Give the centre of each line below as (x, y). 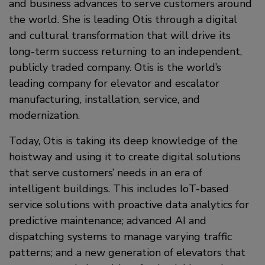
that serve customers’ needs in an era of (106, 172)
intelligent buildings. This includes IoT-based (119, 188)
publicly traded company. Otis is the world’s (115, 67)
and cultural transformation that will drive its (120, 35)
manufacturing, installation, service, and (104, 99)
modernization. (44, 115)
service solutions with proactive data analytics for (129, 204)
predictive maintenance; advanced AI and (108, 220)
